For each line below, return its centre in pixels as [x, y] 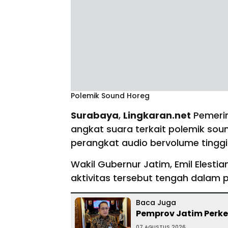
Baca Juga [156, 203]
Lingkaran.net [157, 115]
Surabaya [95, 115]
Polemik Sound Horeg [110, 96]
